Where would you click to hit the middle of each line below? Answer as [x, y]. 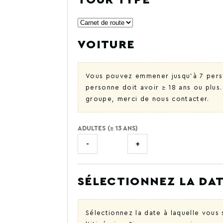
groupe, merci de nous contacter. [148, 99]
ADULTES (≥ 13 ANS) [108, 128]
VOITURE [106, 45]
